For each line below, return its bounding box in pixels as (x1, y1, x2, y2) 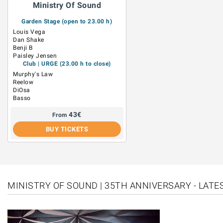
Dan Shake (13, 36, 44, 43)
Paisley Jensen (13, 52, 57, 59)
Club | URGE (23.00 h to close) (22, 60, 111, 67)
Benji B (13, 44, 33, 51)
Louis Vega (13, 28, 45, 35)
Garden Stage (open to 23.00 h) (21, 18, 112, 25)
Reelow (13, 79, 33, 86)
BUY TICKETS (45, 125, 89, 133)
